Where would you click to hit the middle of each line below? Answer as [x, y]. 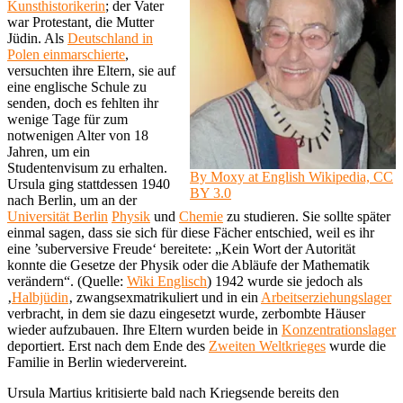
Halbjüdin [40, 297]
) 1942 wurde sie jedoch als [285, 281]
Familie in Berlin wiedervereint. [97, 362]
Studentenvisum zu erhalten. [87, 167]
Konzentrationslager [339, 329]
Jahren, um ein [49, 151]
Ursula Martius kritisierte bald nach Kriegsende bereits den [173, 392]
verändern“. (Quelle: [67, 281]
